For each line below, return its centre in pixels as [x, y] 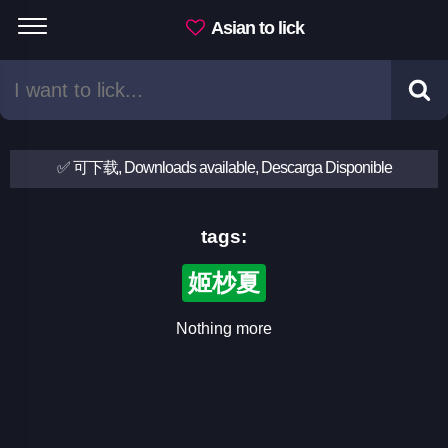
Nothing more [224, 329]
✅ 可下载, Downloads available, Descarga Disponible [224, 167]
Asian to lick [256, 28]
